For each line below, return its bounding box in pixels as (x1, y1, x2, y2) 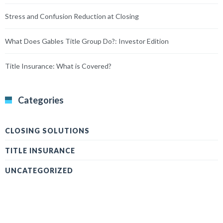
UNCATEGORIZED (5, 166, 73, 175)
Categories (18, 94, 64, 106)
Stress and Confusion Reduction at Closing (5, 11, 139, 20)
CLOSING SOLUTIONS (5, 126, 90, 135)
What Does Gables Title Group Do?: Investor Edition (5, 36, 169, 45)
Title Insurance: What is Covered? (5, 61, 111, 70)
